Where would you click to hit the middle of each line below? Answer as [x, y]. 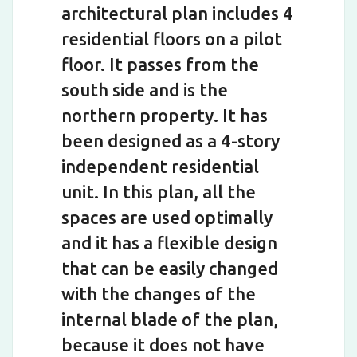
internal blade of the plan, [170, 319]
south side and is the [145, 89]
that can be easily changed [170, 268]
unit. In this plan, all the [159, 191]
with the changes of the [159, 293]
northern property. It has [165, 115]
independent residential [160, 166]
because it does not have [163, 344]
